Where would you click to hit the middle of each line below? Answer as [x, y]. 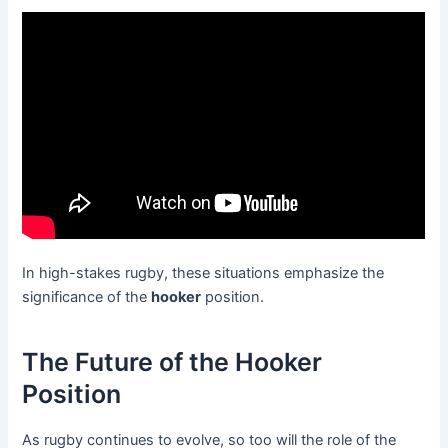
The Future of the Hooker [172, 362]
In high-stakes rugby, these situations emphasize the [203, 272]
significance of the [87, 296]
